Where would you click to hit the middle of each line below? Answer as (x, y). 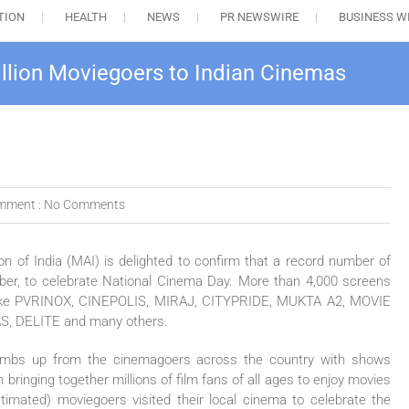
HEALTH (85, 17)
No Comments (84, 205)
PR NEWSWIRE (259, 17)
